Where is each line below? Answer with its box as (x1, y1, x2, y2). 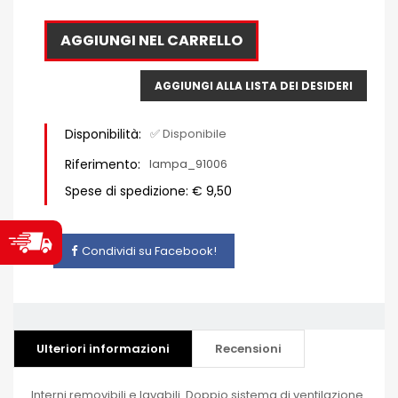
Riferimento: (65, 155, 140, 174)
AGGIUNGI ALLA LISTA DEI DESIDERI (155, 78, 353, 94)
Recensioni (215, 339, 282, 357)
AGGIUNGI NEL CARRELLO (60, 30, 243, 52)
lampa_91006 (149, 155, 227, 173)
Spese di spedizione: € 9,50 (65, 182, 232, 201)
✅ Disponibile (150, 125, 227, 143)
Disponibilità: (65, 125, 141, 144)
